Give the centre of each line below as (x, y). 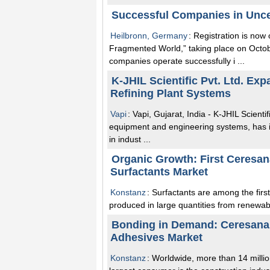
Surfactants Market (159, 171)
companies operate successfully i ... (177, 61)
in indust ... (130, 139)
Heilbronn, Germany (149, 35)
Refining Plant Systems (171, 93)
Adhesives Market (156, 237)
